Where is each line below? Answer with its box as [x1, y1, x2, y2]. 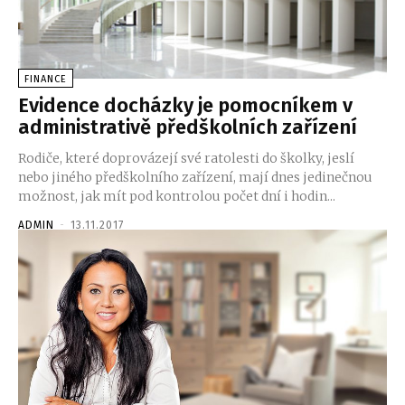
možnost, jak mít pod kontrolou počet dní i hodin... [18, 188, 335, 205]
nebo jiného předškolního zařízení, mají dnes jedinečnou [18, 169, 372, 186]
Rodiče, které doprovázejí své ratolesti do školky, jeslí [18, 150, 354, 167]
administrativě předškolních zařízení [18, 115, 357, 140]
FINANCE [24, 73, 67, 86]
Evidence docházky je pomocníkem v [18, 93, 353, 118]
